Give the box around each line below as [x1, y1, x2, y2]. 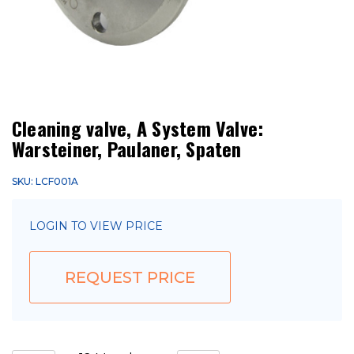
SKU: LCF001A [12, 175, 78, 187]
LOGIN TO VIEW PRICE [29, 219, 163, 233]
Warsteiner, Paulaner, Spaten [12, 134, 242, 163]
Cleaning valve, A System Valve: [12, 114, 264, 142]
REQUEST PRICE [65, 268, 195, 287]
